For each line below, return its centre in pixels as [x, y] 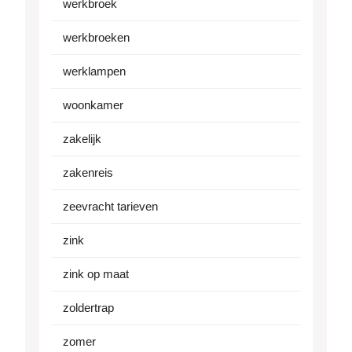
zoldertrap [88, 308]
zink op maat [96, 274]
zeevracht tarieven [110, 207]
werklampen [94, 71]
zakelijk [82, 139]
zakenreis [88, 173]
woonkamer [93, 105]
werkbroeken [96, 38]
